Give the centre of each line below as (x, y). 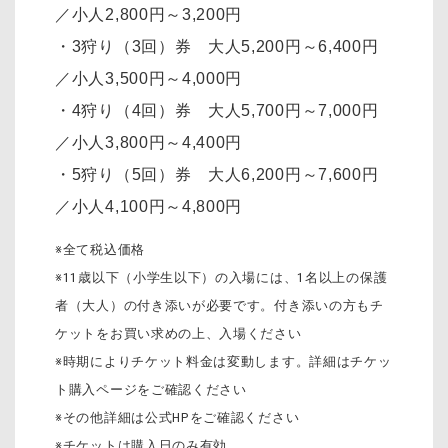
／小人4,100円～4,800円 (149, 207)
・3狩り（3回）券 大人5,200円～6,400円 (217, 47)
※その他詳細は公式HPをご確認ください (177, 417)
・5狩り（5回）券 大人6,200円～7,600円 (217, 175)
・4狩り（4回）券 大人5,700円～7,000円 (217, 111)
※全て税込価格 (100, 249)
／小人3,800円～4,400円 (149, 143)
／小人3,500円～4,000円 (149, 79)
